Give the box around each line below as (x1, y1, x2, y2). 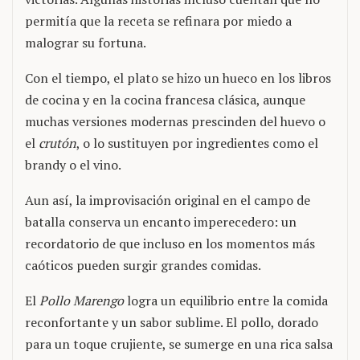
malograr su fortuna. (25, 34, 146, 51)
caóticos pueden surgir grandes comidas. (25, 256, 261, 274)
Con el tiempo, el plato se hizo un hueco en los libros (25, 69, 331, 87)
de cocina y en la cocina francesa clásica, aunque (25, 91, 305, 108)
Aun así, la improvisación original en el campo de (25, 191, 310, 209)
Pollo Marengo (39, 292, 124, 309)
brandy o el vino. (25, 156, 121, 174)
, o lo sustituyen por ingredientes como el (76, 134, 318, 152)
